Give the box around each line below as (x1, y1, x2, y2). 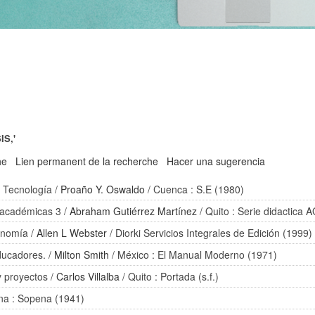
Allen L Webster (37, 226, 108, 240)
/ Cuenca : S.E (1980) (145, 182, 245, 196)
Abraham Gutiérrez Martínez (70, 204, 198, 218)
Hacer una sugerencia (167, 154, 266, 168)
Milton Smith (54, 247, 110, 262)
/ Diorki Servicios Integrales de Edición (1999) (107, 226, 313, 240)
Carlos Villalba (56, 269, 120, 283)
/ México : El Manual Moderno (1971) (109, 247, 278, 262)
